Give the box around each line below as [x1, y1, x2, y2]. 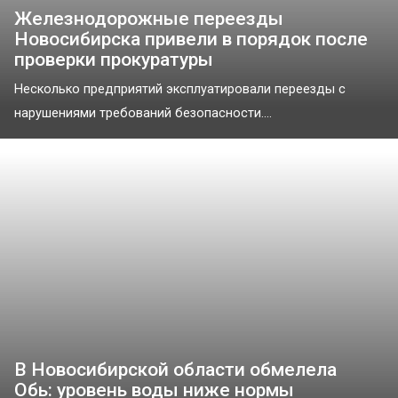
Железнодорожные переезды [14, 7, 283, 29]
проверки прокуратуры [14, 48, 213, 70]
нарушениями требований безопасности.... [14, 105, 272, 121]
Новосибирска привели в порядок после [14, 28, 368, 50]
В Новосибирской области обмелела [14, 359, 337, 381]
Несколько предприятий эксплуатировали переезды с [14, 81, 346, 97]
